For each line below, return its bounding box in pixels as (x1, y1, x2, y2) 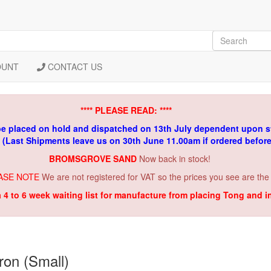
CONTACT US (45, 60, 103, 73)
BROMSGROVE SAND (48, 152, 139, 165)
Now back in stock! (139, 152, 211, 165)
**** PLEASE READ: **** (80, 104, 172, 116)
